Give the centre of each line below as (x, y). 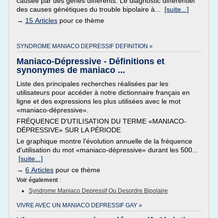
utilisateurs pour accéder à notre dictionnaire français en (103, 92)
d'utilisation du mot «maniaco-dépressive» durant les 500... (107, 150)
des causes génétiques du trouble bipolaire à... (91, 9)
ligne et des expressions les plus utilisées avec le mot (99, 101)
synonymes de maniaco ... (71, 70)
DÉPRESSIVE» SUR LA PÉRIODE (69, 130)
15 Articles (41, 20)
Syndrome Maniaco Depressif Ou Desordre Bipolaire (98, 191)
